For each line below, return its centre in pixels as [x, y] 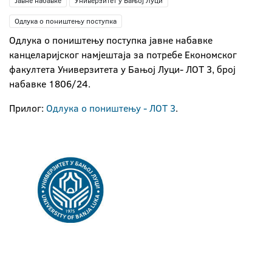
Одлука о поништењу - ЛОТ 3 [111, 108]
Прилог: [28, 108]
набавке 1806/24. [50, 84]
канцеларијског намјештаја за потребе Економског [123, 55]
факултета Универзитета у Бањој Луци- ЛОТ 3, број [122, 69]
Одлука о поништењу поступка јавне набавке [111, 40]
